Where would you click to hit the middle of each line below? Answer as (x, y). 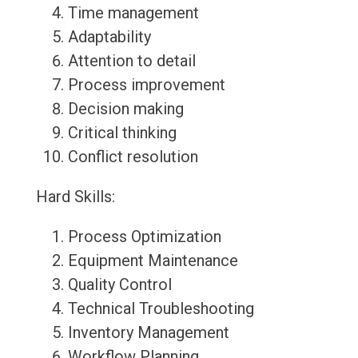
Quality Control (119, 285)
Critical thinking (122, 133)
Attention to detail (131, 61)
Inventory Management (148, 333)
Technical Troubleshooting (161, 309)
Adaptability (109, 37)
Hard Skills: (75, 197)
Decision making (125, 109)
